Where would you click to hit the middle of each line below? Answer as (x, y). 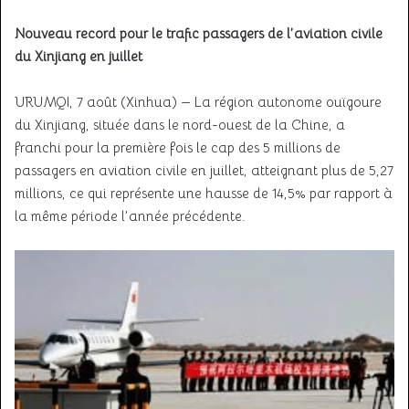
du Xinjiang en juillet (79, 56)
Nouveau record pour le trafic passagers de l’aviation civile (199, 33)
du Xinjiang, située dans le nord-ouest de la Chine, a (180, 125)
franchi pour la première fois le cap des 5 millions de (178, 147)
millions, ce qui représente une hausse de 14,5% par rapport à (204, 193)
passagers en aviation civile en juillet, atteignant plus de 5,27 (204, 170)
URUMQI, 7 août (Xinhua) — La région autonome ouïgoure (198, 102)
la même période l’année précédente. (130, 216)
